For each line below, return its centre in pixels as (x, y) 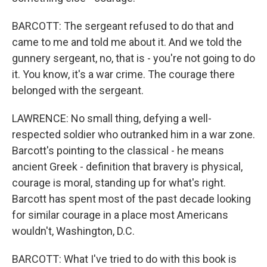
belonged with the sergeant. (78, 90)
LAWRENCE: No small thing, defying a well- (112, 118)
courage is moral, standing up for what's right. (119, 183)
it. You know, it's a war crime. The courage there (123, 74)
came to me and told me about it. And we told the (127, 42)
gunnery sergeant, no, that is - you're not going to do (133, 58)
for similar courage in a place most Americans (120, 215)
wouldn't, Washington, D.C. (73, 231)
